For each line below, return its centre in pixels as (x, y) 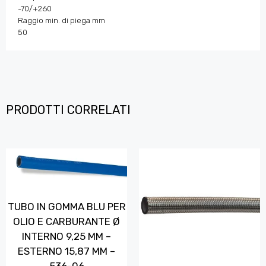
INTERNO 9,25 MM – (66, 237)
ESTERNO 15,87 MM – (66, 251)
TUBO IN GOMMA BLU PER (66, 207)
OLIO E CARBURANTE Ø (66, 222)
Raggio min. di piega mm (62, 21)
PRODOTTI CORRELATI (68, 110)
